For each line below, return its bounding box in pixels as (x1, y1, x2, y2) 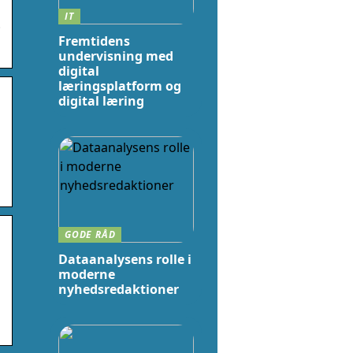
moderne (58, 266, 115, 283)
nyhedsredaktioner (58, 281, 179, 298)
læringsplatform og (58, 77, 181, 95)
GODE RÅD (65, 228, 116, 241)
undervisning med (58, 47, 173, 65)
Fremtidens (58, 32, 130, 50)
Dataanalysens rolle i (58, 251, 191, 268)
